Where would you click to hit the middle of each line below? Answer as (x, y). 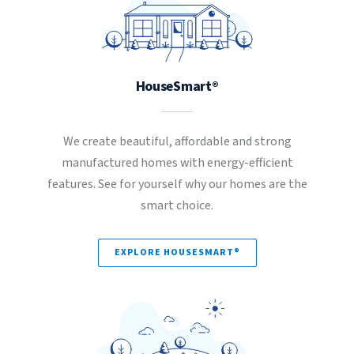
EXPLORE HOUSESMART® (177, 252)
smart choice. (177, 205)
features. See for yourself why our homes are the (177, 184)
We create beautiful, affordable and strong (177, 141)
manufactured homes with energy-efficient (177, 163)
